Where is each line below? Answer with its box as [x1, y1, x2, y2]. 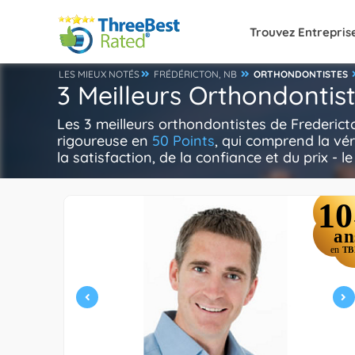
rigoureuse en [57, 132, 152, 150]
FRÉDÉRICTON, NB [154, 68, 237, 80]
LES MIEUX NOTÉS [59, 68, 139, 80]
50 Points [152, 132, 215, 150]
